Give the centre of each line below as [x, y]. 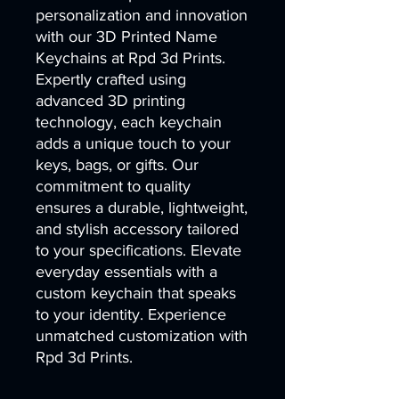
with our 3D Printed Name [126, 37]
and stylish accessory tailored [137, 229]
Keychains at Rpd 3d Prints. [130, 58]
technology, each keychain [129, 122]
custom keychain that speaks [136, 293]
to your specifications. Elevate [138, 250]
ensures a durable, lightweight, [142, 208]
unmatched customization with [142, 336]
